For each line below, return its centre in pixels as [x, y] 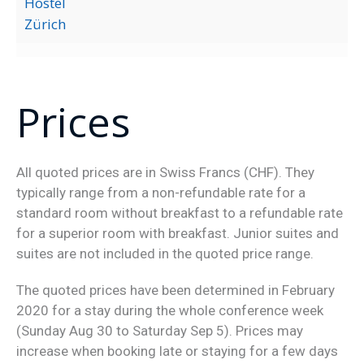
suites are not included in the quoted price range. [165, 254]
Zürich [45, 24]
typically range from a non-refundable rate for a [160, 193]
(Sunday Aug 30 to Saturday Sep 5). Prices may [159, 331]
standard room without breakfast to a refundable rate [179, 213]
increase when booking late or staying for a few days [177, 351]
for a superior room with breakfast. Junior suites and [177, 234]
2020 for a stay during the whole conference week [169, 311]
